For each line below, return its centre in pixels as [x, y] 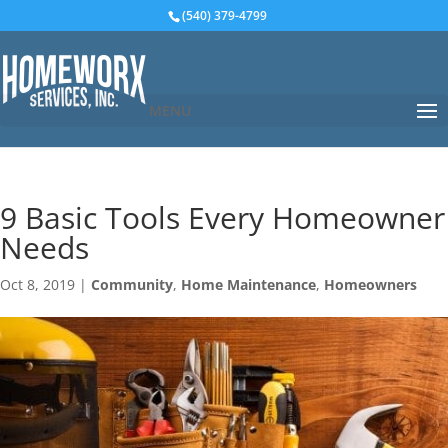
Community [132, 284]
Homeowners [370, 284]
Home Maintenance [248, 284]
